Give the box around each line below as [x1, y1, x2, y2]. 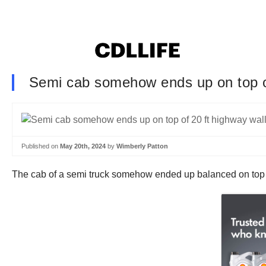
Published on [21, 142, 60, 150]
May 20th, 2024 [60, 142, 106, 150]
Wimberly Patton [116, 142, 168, 150]
